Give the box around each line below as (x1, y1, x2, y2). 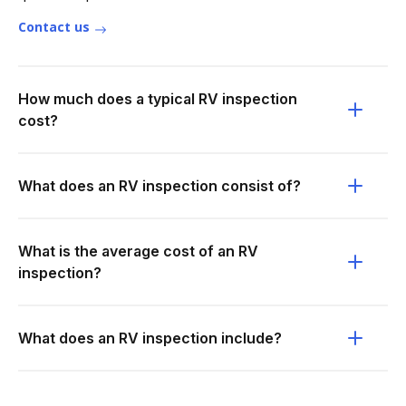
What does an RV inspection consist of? (18, 177, 301, 195)
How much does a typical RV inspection (18, 90, 297, 108)
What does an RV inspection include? (18, 329, 282, 347)
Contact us (18, 18, 90, 35)
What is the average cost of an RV (18, 242, 258, 260)
